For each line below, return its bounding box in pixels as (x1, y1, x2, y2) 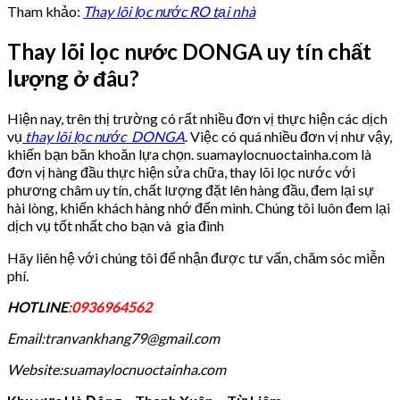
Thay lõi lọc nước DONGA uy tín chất (7, 37, 371, 64)
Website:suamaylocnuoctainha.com (7, 360, 226, 378)
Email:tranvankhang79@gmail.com (7, 329, 220, 346)
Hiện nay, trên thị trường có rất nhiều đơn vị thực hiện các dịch (7, 109, 387, 127)
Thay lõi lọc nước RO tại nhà (83, 2, 255, 20)
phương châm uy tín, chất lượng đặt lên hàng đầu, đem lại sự (7, 180, 374, 198)
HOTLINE (7, 297, 68, 315)
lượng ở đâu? (7, 64, 139, 91)
